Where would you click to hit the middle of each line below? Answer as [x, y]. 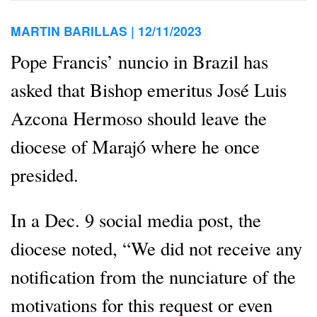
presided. [45, 174]
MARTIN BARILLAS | [74, 31]
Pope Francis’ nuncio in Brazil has [139, 61]
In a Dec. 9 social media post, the [136, 220]
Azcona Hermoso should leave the [139, 117]
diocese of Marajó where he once [135, 146]
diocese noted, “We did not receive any [156, 248]
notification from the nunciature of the [153, 277]
